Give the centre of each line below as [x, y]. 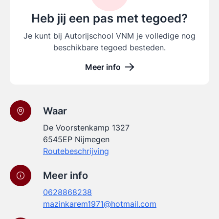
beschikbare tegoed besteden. [109, 47]
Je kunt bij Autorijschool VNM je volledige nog [109, 36]
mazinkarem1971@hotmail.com [100, 204]
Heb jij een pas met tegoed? [109, 18]
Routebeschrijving [76, 151]
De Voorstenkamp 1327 [86, 128]
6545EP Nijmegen [76, 139]
